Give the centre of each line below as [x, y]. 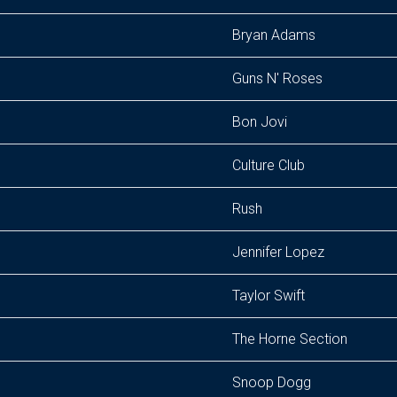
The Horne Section [290, 339]
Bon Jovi [260, 122]
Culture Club [269, 165]
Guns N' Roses [277, 78]
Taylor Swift [269, 296]
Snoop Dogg [272, 382]
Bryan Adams [274, 35]
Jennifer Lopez [278, 252]
